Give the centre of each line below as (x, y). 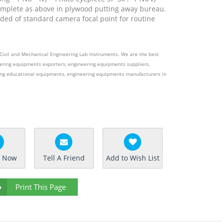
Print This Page (41, 187)
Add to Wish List (133, 158)
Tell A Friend (64, 158)
